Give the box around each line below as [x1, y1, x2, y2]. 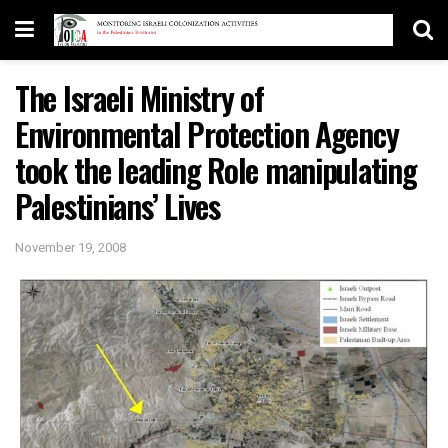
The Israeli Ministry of [15, 74, 264, 121]
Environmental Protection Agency [15, 110, 399, 157]
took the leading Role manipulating [15, 146, 417, 193]
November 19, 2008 [15, 237, 126, 257]
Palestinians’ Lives [15, 182, 220, 229]
